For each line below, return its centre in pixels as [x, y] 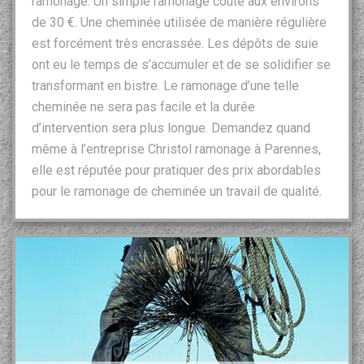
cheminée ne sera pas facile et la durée [143, 106]
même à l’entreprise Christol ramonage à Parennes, [176, 149]
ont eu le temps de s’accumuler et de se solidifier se [181, 64]
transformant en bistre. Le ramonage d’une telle [165, 85]
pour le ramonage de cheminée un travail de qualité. [177, 191]
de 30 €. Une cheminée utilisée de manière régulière [179, 22]
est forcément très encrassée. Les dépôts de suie [175, 43]
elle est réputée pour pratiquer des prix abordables [176, 170]
